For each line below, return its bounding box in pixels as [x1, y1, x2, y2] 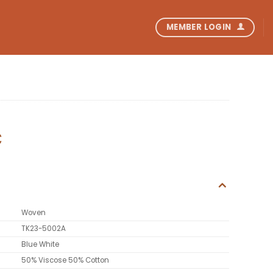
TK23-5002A [21, 224, 66, 234]
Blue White [21, 239, 59, 250]
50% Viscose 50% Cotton [21, 255, 109, 266]
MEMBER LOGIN [166, 21, 232, 33]
